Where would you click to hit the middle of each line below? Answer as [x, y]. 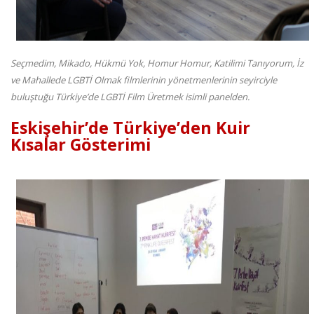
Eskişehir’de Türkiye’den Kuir [130, 128]
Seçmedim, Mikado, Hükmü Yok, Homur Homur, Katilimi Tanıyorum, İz [157, 63]
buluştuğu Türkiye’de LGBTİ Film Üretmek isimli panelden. [130, 97]
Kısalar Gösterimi [81, 145]
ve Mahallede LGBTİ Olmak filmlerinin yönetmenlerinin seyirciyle [144, 80]
